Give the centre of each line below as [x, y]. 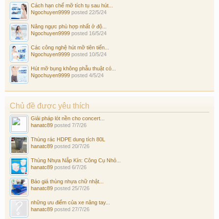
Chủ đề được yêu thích [50, 106]
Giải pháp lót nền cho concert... [68, 118]
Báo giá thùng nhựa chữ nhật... [67, 181]
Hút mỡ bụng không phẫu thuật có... [73, 68]
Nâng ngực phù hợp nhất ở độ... [69, 26]
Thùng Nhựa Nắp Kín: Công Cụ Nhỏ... [76, 160]
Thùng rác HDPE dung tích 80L [68, 139]
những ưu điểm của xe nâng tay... [70, 202]
